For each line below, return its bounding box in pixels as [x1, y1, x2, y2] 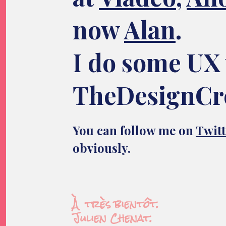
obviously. [73, 139, 131, 156]
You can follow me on [73, 122, 196, 138]
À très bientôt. [73, 193, 158, 215]
